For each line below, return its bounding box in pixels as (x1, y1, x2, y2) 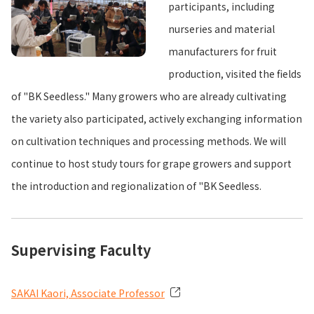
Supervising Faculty (11, 240, 151, 261)
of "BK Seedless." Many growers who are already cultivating (11, 89, 287, 104)
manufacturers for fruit (168, 44, 277, 59)
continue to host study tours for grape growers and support (11, 156, 292, 171)
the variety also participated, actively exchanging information (11, 111, 302, 126)
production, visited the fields (168, 67, 301, 81)
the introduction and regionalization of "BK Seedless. (11, 179, 261, 193)
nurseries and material (168, 22, 275, 36)
